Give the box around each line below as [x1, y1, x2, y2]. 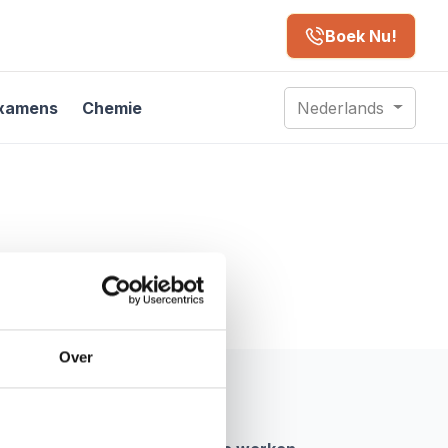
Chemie [82, 97, 142, 118]
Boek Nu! [325, 25, 397, 46]
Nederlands [297, 97, 390, 118]
